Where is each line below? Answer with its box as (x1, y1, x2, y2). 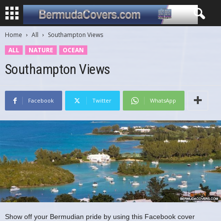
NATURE (29, 46, 53, 54)
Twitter (92, 97, 111, 104)
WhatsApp (150, 97, 176, 104)
